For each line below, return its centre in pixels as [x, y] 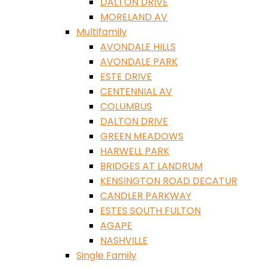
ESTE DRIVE [126, 77]
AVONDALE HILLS [138, 47]
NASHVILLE [124, 241]
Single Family [106, 256]
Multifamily [102, 32]
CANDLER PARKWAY [146, 196]
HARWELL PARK [135, 151]
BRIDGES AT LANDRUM [151, 166]
